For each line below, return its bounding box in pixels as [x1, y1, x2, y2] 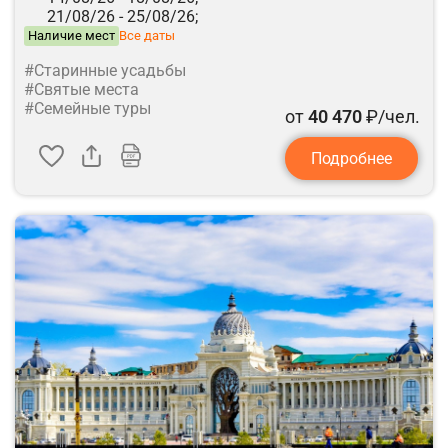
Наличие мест [28, 27, 115, 43]
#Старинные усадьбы [24, 60, 186, 80]
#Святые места [24, 79, 139, 99]
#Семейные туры [24, 98, 151, 118]
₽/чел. [362, 105, 420, 127]
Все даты [119, 28, 175, 43]
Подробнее [311, 148, 392, 168]
